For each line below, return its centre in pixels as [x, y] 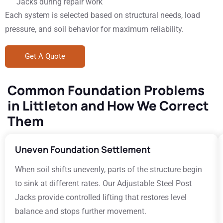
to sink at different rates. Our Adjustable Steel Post [103, 183]
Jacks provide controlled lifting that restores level [101, 197]
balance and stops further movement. [81, 211]
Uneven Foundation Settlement [83, 149]
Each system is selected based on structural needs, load [103, 15]
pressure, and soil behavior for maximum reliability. [94, 29]
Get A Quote [45, 56]
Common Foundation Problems [106, 90]
